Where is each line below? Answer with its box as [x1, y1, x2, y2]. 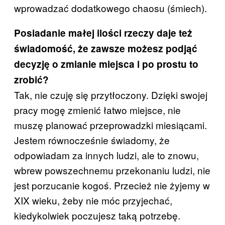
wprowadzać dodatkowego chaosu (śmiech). [14, 1, 207, 15]
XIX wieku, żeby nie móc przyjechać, [14, 193, 172, 207]
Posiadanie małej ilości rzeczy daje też [14, 26, 192, 40]
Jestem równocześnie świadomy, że [14, 133, 170, 147]
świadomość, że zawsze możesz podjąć [14, 42, 197, 56]
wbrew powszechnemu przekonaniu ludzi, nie [14, 163, 210, 177]
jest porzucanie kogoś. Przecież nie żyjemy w [14, 178, 210, 192]
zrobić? [14, 73, 49, 87]
